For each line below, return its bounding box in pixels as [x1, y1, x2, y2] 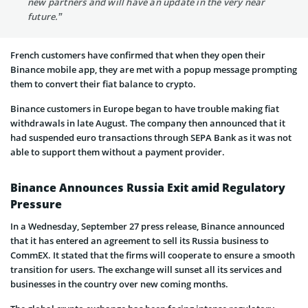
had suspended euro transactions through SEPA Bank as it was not [10, 131, 291, 144]
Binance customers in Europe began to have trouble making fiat [10, 102, 279, 115]
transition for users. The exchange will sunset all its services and [10, 263, 282, 276]
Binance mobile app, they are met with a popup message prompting [10, 63, 297, 76]
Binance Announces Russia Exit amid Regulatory [10, 179, 285, 195]
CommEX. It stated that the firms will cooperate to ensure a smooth [10, 248, 295, 261]
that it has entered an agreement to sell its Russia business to [10, 234, 269, 247]
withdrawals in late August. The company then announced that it [10, 116, 285, 129]
